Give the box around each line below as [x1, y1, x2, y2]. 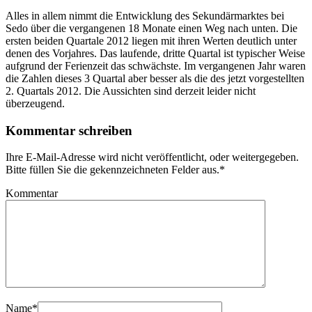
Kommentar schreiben [6, 123, 132, 138]
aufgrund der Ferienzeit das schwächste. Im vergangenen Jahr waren [6, 59, 306, 72]
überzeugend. [6, 97, 65, 109]
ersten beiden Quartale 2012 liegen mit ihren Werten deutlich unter [6, 34, 297, 47]
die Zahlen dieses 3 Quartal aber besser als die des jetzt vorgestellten [6, 72, 304, 84]
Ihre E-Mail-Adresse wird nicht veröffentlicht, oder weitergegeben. [6, 151, 299, 164]
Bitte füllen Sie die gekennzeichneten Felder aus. [6, 164, 219, 176]
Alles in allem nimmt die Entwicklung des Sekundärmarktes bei [6, 9, 284, 22]
